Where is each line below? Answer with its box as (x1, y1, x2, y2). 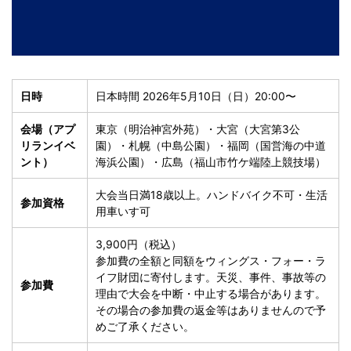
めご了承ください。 (96, 320, 194, 334)
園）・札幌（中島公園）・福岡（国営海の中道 (96, 139, 326, 153)
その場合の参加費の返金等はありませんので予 (96, 303, 326, 317)
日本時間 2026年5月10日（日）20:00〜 (96, 89, 296, 103)
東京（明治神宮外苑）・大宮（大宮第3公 (96, 122, 300, 136)
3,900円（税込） (96, 237, 182, 251)
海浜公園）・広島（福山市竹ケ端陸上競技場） (96, 155, 326, 169)
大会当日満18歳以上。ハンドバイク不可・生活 (96, 188, 327, 202)
